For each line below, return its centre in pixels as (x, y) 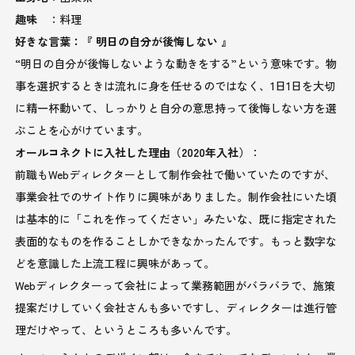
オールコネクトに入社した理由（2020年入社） (133, 152)
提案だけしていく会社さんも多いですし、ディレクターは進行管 (176, 307)
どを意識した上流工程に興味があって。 (115, 263)
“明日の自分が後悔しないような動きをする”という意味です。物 (176, 63)
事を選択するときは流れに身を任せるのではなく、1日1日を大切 (176, 85)
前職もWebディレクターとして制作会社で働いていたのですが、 (176, 174)
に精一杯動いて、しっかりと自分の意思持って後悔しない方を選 (176, 107)
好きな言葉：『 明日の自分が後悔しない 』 (124, 41)
